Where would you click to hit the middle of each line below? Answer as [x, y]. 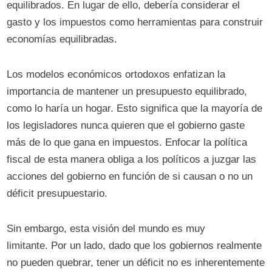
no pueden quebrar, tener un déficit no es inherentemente [136, 263]
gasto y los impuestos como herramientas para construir [135, 22]
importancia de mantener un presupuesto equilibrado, [127, 92]
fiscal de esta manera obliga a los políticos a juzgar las [132, 160]
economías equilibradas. [62, 39]
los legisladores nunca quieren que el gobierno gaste [126, 126]
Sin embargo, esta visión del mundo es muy [106, 229]
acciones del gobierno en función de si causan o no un [130, 177]
